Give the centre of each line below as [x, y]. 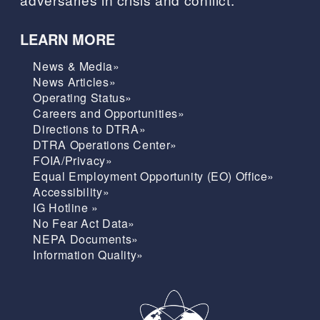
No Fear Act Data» [84, 223]
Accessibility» [71, 191]
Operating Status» [83, 97]
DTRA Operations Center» [105, 144]
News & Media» [76, 66]
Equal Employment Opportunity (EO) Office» [154, 176]
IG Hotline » [66, 207]
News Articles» [75, 81]
